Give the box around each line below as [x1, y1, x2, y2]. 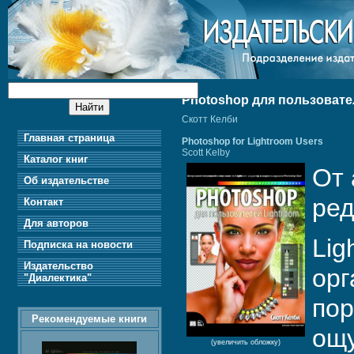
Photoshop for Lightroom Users [181, 136, 323, 148]
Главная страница [21, 132, 115, 144]
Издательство [21, 260, 94, 272]
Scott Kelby [181, 147, 230, 159]
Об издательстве [21, 175, 110, 186]
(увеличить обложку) [210, 338, 281, 347]
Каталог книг [21, 153, 88, 165]
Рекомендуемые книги [32, 313, 148, 325]
